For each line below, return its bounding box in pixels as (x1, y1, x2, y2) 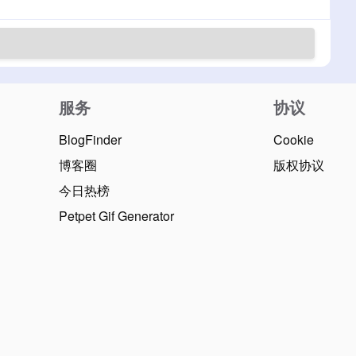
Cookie (273, 130, 314, 149)
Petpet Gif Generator (59, 207, 174, 226)
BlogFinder (59, 130, 122, 149)
